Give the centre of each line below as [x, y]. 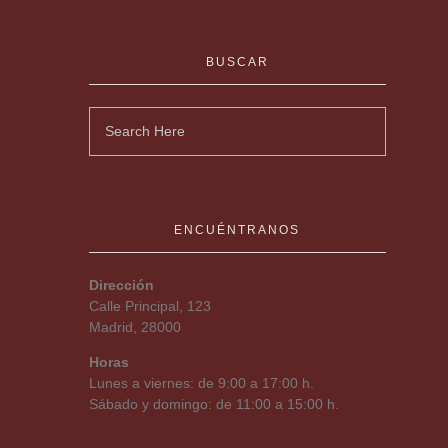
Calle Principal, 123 [149, 306]
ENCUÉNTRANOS [237, 229]
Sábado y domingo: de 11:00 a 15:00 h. [213, 404]
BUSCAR [237, 61]
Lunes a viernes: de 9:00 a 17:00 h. [201, 383]
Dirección [121, 285]
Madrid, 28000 [134, 327]
